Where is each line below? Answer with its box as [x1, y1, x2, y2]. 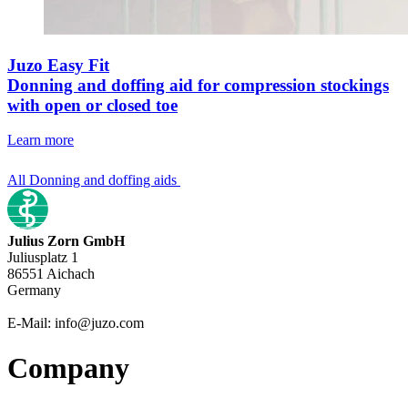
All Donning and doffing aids [7, 172, 177, 189]
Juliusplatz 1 [7, 250, 78, 266]
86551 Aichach [7, 266, 95, 282]
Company [7, 351, 129, 384]
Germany [7, 282, 61, 299]
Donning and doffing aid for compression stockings [7, 75, 389, 95]
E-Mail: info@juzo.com [7, 315, 144, 331]
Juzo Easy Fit [7, 55, 109, 75]
